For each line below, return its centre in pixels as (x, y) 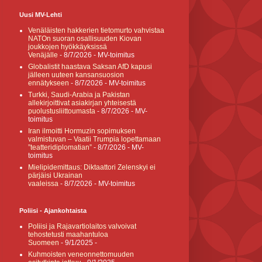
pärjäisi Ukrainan (55, 175)
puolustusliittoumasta (62, 111)
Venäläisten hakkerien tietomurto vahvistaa (96, 30)
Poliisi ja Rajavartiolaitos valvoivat (82, 226)
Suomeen (44, 243)
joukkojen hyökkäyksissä (68, 47)
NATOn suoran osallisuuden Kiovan (85, 39)
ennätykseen (49, 83)
